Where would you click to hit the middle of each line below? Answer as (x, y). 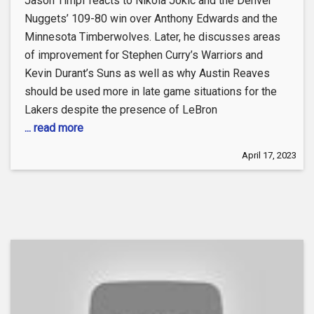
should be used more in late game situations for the (151, 92)
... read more (54, 128)
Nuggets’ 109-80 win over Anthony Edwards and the (151, 19)
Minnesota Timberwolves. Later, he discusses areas (152, 37)
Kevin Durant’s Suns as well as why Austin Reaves (147, 74)
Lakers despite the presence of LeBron (121, 110)
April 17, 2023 (269, 156)
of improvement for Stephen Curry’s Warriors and (144, 55)
